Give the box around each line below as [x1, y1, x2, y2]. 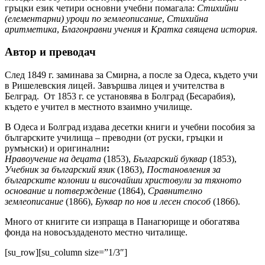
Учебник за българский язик [5, 164, 115, 175]
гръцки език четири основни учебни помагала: [5, 2, 197, 13]
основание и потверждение [5, 186, 116, 196]
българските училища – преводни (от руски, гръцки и [5, 132, 223, 143]
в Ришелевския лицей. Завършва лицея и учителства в [5, 80, 225, 91]
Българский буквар [133, 154, 207, 164]
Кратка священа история [151, 24, 255, 34]
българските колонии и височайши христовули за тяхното [5, 175, 241, 186]
